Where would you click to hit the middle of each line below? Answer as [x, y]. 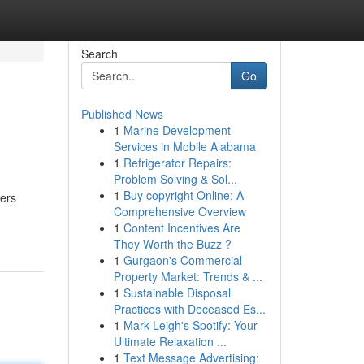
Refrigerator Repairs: [177, 162]
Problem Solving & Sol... [175, 179]
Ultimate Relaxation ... [170, 341]
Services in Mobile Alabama [184, 146]
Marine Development [177, 130]
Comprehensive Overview [180, 211]
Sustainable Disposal [177, 292]
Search [99, 54]
